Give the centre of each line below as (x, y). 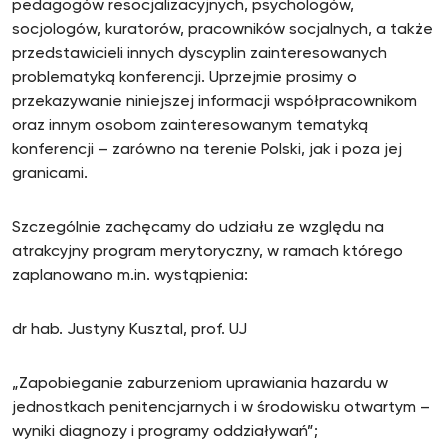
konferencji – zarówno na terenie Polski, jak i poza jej (207, 150)
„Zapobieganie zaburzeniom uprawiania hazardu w (200, 384)
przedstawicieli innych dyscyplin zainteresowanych (199, 54)
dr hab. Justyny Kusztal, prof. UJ (129, 330)
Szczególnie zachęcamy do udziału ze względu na (198, 228)
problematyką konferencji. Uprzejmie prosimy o (184, 78)
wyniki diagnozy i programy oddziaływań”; (165, 432)
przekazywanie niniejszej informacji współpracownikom (214, 102)
